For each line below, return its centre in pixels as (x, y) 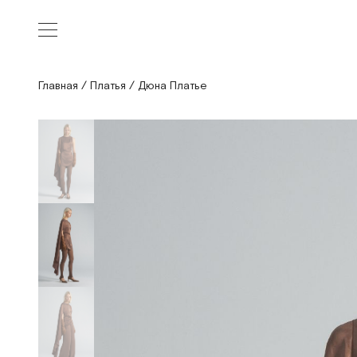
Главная (58, 86)
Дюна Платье (173, 86)
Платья (108, 86)
